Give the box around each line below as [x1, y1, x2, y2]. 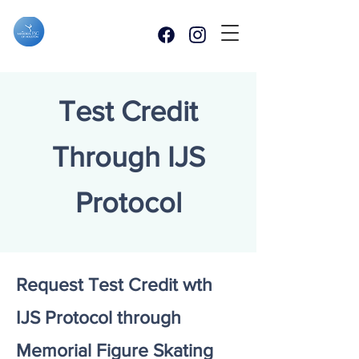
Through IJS [51, 141, 205, 172]
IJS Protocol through [16, 308, 181, 327]
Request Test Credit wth [16, 275, 212, 294]
